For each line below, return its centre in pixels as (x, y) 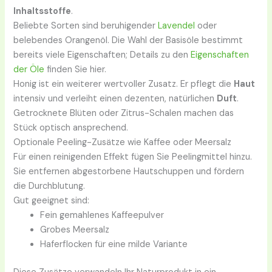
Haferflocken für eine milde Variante (114, 245)
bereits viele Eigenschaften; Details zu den (102, 55)
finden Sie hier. (76, 70)
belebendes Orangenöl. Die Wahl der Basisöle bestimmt (128, 41)
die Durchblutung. (49, 186)
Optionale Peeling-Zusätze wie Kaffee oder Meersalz (123, 143)
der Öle (29, 70)
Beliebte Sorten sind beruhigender (86, 26)
